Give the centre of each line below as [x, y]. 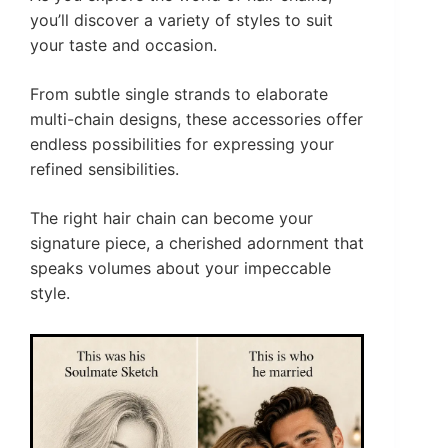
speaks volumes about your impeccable [180, 268]
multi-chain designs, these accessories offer [196, 119]
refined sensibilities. [104, 169]
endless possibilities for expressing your [182, 144]
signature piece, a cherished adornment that [197, 243]
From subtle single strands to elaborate [179, 94]
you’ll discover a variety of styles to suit [181, 20]
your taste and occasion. [123, 45]
